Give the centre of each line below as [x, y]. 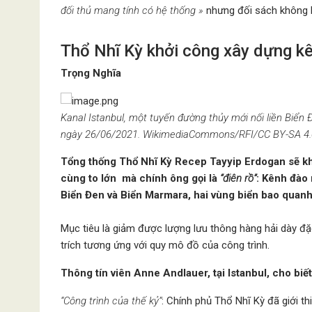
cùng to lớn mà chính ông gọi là [140, 178]
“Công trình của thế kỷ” [111, 301]
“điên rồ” [238, 178]
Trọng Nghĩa [91, 73]
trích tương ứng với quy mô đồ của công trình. [165, 245]
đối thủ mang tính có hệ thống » [132, 10]
